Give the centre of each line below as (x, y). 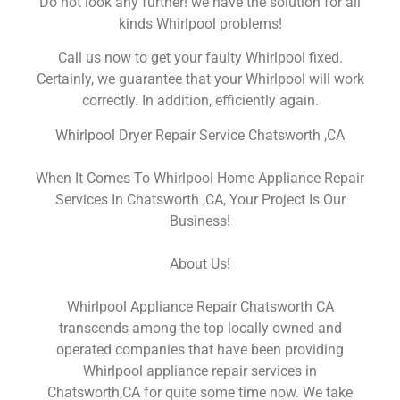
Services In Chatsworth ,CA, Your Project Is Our (200, 199)
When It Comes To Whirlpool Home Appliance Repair (200, 178)
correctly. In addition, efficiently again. (200, 101)
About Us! (200, 263)
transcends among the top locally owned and (200, 328)
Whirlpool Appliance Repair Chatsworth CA (200, 306)
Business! (200, 221)
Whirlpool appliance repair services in (200, 371)
